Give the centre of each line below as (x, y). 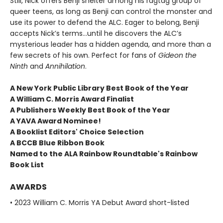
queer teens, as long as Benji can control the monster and (111, 11)
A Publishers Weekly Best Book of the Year (90, 110)
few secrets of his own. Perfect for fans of (84, 55)
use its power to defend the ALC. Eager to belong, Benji (105, 22)
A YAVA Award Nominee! (56, 121)
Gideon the (177, 55)
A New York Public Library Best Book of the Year (99, 88)
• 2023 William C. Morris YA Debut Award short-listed (100, 202)
